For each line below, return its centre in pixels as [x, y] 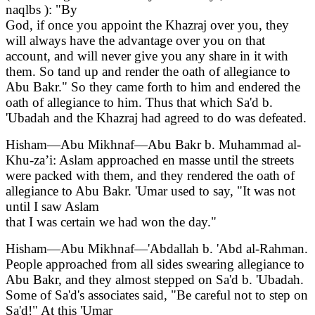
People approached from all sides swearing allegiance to [155, 264]
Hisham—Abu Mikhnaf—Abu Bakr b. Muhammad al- [153, 145]
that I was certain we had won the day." [113, 222]
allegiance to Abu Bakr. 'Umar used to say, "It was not [150, 191]
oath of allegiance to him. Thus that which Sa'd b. [139, 103]
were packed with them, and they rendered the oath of [150, 176]
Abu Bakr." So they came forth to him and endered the [153, 87]
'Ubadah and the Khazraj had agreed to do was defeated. [156, 118]
